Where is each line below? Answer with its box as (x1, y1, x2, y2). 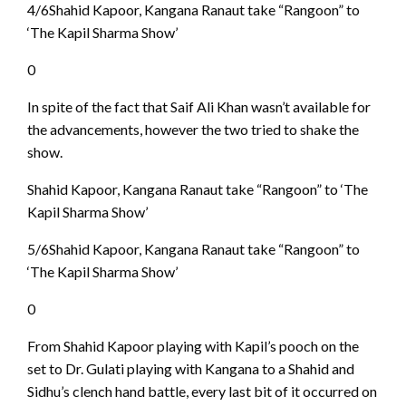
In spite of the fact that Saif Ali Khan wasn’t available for (27, 97, 371, 115)
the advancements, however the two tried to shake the (27, 120, 359, 138)
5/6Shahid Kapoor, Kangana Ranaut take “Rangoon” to (27, 239, 360, 257)
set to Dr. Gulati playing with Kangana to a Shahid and (27, 359, 354, 377)
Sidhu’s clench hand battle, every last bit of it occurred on (27, 382, 377, 400)
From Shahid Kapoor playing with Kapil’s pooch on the (27, 336, 359, 354)
